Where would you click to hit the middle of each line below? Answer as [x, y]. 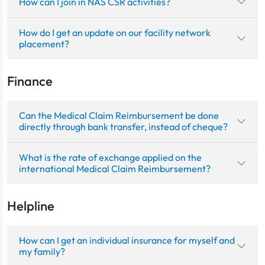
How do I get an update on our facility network [115, 32]
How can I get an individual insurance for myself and [127, 240]
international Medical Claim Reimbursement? [115, 168]
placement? [44, 43]
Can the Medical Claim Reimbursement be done [119, 115]
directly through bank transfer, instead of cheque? [123, 126]
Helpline [31, 206]
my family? [42, 251]
